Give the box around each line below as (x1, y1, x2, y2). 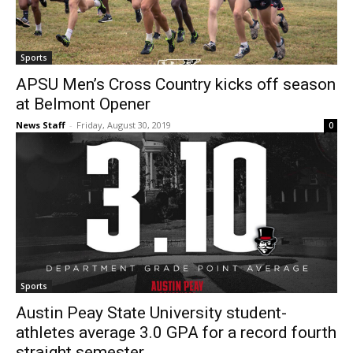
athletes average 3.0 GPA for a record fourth (16, 323, 336, 343)
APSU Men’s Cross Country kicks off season (16, 75, 336, 95)
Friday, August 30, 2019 (76, 119, 171, 132)
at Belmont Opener (16, 95, 150, 114)
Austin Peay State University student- (16, 303, 287, 323)
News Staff (16, 119, 65, 132)
